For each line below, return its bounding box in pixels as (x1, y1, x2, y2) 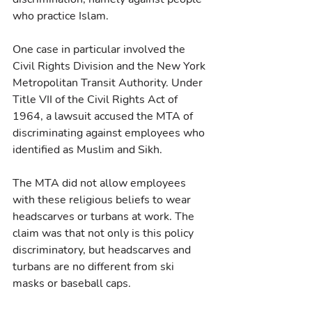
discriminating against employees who (13, 125, 208, 141)
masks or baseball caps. (13, 275, 131, 291)
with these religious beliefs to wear (13, 192, 194, 208)
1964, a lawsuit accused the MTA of (13, 108, 196, 124)
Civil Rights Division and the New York (13, 58, 208, 74)
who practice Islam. (13, 8, 109, 24)
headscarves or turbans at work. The (13, 208, 197, 224)
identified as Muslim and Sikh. (13, 141, 162, 157)
